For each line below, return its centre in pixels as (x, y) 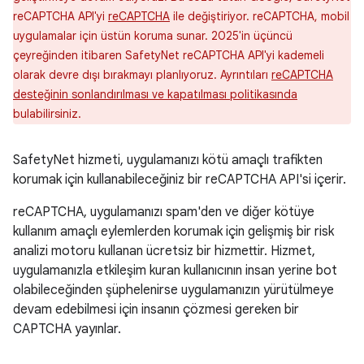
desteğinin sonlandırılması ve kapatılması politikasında (155, 94)
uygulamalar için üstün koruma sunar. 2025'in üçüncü (153, 36)
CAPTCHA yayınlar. (67, 329)
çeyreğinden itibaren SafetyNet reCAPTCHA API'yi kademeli (169, 55)
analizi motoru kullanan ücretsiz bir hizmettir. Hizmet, (164, 251)
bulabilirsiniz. (47, 114)
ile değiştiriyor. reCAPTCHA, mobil (260, 16)
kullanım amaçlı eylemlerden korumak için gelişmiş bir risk (173, 232)
